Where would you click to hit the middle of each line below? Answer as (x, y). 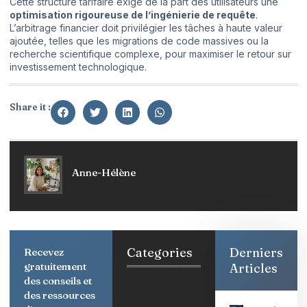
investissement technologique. (78, 67)
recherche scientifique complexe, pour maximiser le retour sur (150, 54)
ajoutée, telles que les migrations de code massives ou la (139, 41)
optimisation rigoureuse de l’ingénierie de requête (133, 15)
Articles (254, 268)
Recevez (44, 251)
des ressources (60, 295)
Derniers (256, 252)
